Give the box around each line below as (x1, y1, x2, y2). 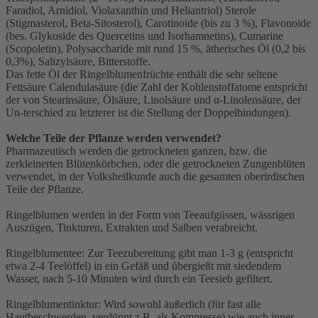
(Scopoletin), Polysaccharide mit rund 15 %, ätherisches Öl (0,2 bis (6, 43, 305, 55)
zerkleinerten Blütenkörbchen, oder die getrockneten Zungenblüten (6, 158, 305, 170)
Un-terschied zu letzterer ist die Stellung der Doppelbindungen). (6, 106, 291, 119)
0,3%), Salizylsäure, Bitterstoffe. (6, 55, 150, 68)
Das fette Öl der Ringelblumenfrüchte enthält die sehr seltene (6, 68, 278, 81)
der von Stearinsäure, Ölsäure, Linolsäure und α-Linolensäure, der (6, 94, 301, 106)
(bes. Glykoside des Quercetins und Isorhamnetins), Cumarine (6, 30, 283, 43)
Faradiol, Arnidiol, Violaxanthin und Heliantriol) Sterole (6, 4, 256, 17)
